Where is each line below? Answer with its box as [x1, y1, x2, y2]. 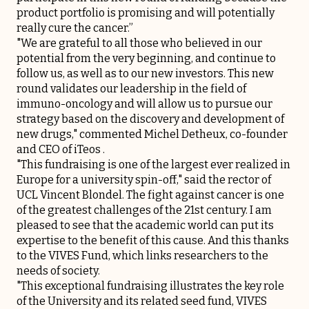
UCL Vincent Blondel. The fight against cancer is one [17, 188, 284, 202]
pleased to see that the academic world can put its [17, 219, 274, 232]
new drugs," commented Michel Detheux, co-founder [17, 128, 288, 141]
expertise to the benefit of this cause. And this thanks [17, 234, 289, 248]
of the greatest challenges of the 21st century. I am [17, 203, 272, 217]
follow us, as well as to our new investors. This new [17, 67, 274, 81]
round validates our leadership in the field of [17, 82, 246, 96]
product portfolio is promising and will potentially [17, 6, 275, 20]
